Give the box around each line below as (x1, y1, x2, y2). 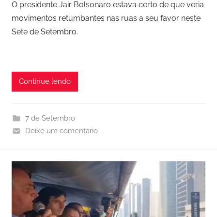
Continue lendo (19, 77, 71, 86)
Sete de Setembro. (12, 27, 78, 36)
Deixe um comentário (25, 126, 98, 135)
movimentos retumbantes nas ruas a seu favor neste (12, 13, 201, 23)
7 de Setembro (25, 113, 75, 123)
